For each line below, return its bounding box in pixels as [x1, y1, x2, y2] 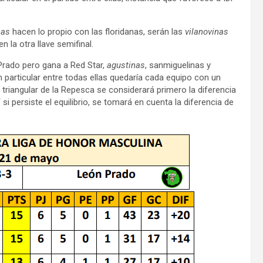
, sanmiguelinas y [145, 60, 211, 70]
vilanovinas [185, 26, 228, 37]
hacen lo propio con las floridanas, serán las [10, 26, 185, 37]
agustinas [107, 60, 145, 70]
